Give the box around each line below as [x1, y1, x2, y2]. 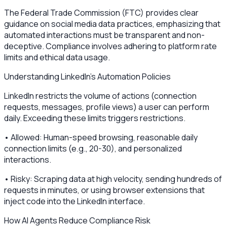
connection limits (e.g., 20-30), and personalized [4, 142, 182, 154]
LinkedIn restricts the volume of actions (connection [4, 90, 197, 101]
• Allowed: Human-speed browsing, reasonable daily [4, 131, 198, 143]
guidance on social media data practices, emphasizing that [4, 18, 220, 29]
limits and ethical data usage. [4, 51, 110, 63]
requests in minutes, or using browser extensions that [4, 184, 205, 196]
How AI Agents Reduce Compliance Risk [4, 214, 150, 226]
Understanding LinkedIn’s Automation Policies [4, 70, 171, 82]
